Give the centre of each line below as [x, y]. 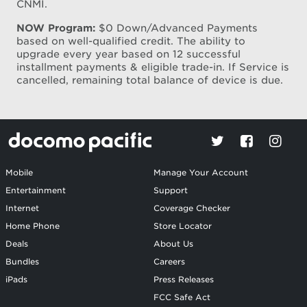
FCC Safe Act [182, 298]
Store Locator [183, 226]
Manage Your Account [201, 173]
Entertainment [36, 191]
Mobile [19, 173]
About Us [173, 244]
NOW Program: [56, 27]
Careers [169, 262]
